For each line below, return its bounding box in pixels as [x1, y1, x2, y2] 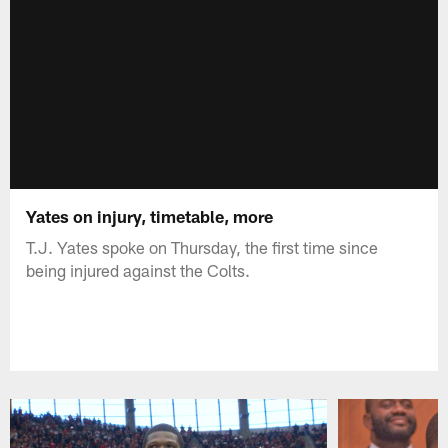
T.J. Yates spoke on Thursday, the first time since [26, 236, 379, 257]
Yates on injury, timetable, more [26, 205, 274, 226]
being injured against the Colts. [26, 259, 251, 280]
